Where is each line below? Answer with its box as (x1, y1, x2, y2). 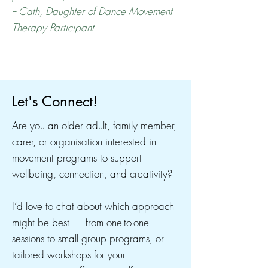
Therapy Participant (12, 20, 94, 34)
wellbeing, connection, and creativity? (12, 167, 172, 181)
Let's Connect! (12, 92, 98, 111)
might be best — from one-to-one (12, 215, 149, 229)
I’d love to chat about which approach (12, 199, 174, 213)
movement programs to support (12, 151, 142, 165)
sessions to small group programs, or (12, 232, 164, 245)
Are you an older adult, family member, (12, 118, 176, 132)
